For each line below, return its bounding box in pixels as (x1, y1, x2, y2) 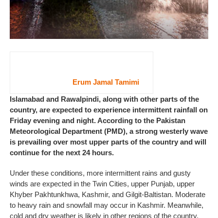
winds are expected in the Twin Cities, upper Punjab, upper (10, 179, 195, 188)
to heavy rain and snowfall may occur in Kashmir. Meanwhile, (10, 200, 203, 209)
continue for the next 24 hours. (10, 148, 114, 157)
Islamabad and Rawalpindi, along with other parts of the (10, 94, 199, 103)
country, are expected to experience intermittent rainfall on (10, 105, 208, 114)
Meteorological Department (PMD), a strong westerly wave (10, 127, 208, 135)
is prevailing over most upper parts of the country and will (10, 137, 206, 146)
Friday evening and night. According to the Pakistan (10, 116, 185, 125)
